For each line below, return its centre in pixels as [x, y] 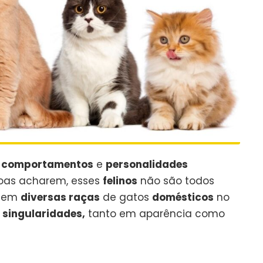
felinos [120, 181]
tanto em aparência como [155, 213]
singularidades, [44, 213]
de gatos [126, 197]
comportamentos [47, 164]
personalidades [147, 164]
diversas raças [60, 197]
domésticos [183, 197]
